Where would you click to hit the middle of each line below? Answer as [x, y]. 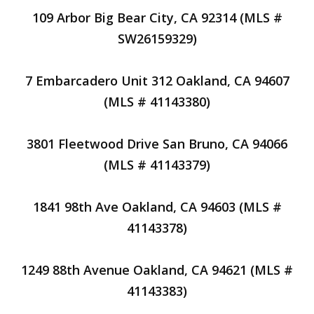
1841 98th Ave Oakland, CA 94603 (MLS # [157, 207]
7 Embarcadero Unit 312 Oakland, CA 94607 [157, 81]
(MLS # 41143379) [157, 165]
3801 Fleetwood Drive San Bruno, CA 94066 [157, 144]
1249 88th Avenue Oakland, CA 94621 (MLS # [157, 270]
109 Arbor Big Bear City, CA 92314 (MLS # [157, 18]
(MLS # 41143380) [157, 102]
